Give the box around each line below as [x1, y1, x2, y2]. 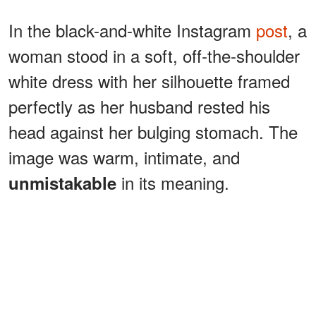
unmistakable [8, 171, 121, 195]
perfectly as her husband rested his [8, 94, 270, 119]
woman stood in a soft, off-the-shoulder [8, 43, 300, 68]
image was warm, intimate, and [8, 145, 240, 170]
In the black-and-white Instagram [8, 18, 256, 43]
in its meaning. [121, 170, 229, 195]
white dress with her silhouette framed [8, 68, 290, 94]
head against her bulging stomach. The [8, 119, 298, 145]
